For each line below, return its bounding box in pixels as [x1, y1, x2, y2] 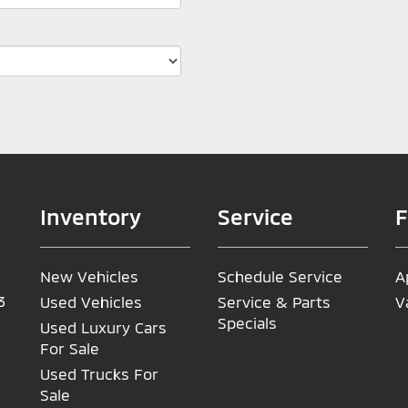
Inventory [40, 203, 141, 229]
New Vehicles [40, 267, 138, 285]
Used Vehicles [40, 292, 142, 311]
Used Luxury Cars [40, 318, 167, 336]
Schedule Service [218, 267, 342, 285]
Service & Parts [218, 292, 331, 311]
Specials [218, 313, 277, 331]
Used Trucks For [40, 364, 158, 382]
